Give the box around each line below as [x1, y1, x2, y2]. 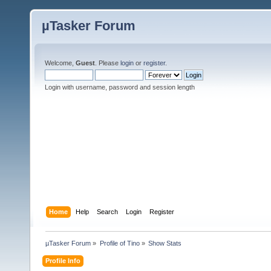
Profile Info [45, 256, 81, 264]
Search [97, 207, 119, 215]
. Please [95, 59, 120, 67]
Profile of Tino [99, 239, 140, 247]
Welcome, [45, 59, 76, 67]
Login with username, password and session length [45, 83, 195, 91]
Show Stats [148, 239, 181, 247]
